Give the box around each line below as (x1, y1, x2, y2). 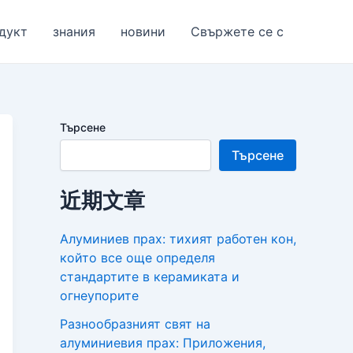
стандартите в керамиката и (60, 269, 240, 285)
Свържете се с (191, 24, 284, 39)
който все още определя (60, 250, 215, 266)
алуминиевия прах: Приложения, (60, 335, 266, 351)
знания (53, 24, 95, 39)
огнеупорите (60, 288, 139, 304)
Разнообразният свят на (60, 316, 210, 333)
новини (121, 24, 165, 39)
